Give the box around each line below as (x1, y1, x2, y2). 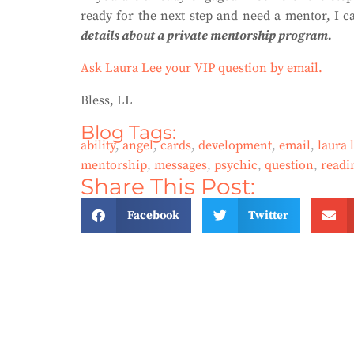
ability (81, 137, 115, 153)
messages (154, 157, 207, 173)
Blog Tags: (81, 121, 176, 144)
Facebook (126, 207, 179, 223)
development (198, 137, 272, 153)
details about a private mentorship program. (81, 28, 334, 43)
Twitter (248, 207, 288, 223)
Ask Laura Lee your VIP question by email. (81, 60, 322, 76)
